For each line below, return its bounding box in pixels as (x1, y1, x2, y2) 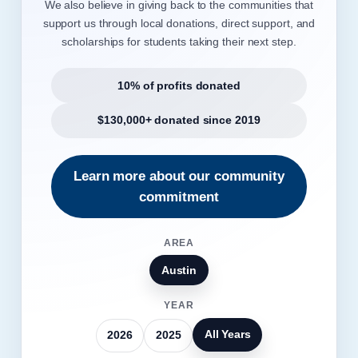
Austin (161, 264, 197, 277)
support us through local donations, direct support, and (42, 16, 316, 30)
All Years (204, 328, 251, 341)
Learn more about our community (74, 168, 284, 184)
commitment (139, 189, 219, 205)
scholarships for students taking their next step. (62, 34, 296, 48)
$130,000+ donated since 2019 (97, 113, 261, 127)
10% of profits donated (117, 78, 241, 92)
